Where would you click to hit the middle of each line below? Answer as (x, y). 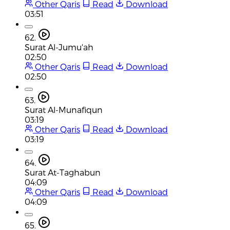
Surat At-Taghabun (63, 172)
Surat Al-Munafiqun (64, 109)
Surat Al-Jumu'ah (59, 47)
